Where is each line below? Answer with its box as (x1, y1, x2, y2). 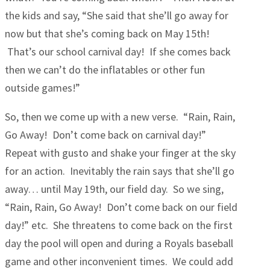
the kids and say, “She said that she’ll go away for (5, 8, 228, 23)
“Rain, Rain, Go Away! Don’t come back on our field (5, 200, 237, 215)
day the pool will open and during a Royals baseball (5, 236, 233, 251)
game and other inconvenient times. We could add (5, 254, 233, 269)
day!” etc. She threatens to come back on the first (5, 218, 233, 233)
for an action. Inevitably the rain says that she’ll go (5, 164, 234, 178)
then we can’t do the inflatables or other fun (5, 63, 205, 77)
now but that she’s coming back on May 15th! (5, 27, 210, 41)
